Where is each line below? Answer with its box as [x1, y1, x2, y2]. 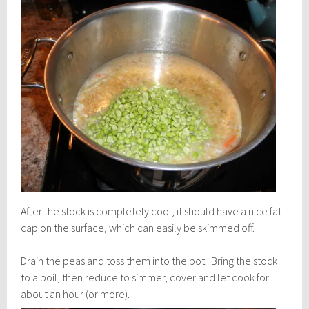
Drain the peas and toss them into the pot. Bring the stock [21, 253, 278, 268]
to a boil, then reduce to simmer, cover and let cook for [21, 270, 270, 284]
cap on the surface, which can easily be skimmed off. [21, 220, 255, 235]
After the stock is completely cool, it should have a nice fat [21, 203, 282, 218]
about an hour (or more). [21, 286, 134, 301]
